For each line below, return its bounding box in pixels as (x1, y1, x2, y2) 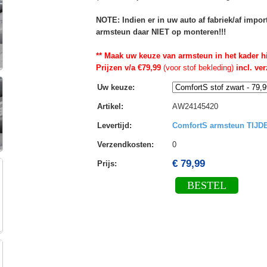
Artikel (97, 101, 121, 111)
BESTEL (187, 179, 226, 191)
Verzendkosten (97, 139, 151, 149)
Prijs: (97, 159, 122, 168)
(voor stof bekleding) (160, 63, 234, 72)
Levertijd (97, 120, 129, 130)
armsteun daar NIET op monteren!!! (95, 27, 226, 36)
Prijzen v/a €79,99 (95, 63, 161, 72)
